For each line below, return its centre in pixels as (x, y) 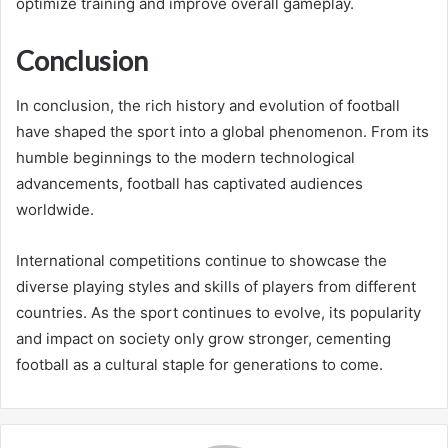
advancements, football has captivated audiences (189, 183)
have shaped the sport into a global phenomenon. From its (222, 131)
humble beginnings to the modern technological (185, 157)
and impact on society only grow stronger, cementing (203, 338)
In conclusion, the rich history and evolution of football (208, 105)
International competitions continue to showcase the (201, 260)
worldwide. (55, 209)
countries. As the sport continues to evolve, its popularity (218, 312)
